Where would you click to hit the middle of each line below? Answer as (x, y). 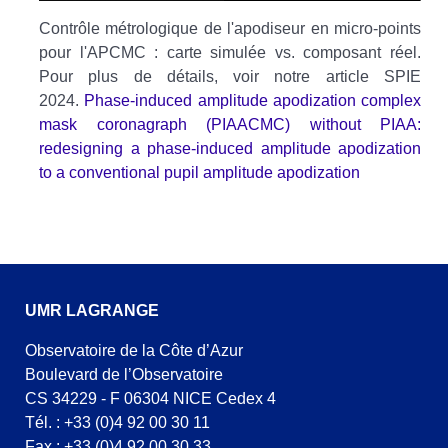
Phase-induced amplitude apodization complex (252, 101)
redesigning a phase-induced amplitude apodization (230, 149)
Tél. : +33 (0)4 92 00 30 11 (117, 422)
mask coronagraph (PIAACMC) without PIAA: (230, 125)
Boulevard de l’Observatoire (124, 374)
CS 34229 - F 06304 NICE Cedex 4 (150, 398)
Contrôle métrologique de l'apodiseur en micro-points (230, 29)
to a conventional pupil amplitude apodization (199, 173)
